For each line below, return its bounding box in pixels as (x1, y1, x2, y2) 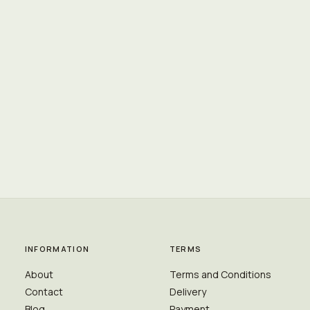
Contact (24, 285, 63, 298)
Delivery (169, 285, 206, 298)
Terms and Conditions (169, 268, 271, 281)
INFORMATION (24, 244, 90, 254)
